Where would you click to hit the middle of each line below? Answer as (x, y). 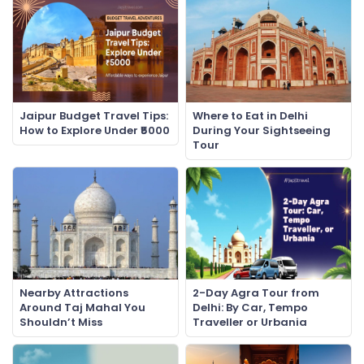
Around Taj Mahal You (82, 307)
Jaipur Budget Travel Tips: (94, 116)
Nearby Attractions (74, 292)
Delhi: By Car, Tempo (250, 307)
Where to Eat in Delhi (250, 116)
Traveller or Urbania (250, 322)
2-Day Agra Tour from (256, 292)
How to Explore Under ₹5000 (95, 131)
